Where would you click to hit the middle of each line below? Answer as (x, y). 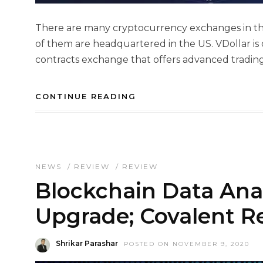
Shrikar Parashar (87, 244)
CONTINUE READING (86, 97)
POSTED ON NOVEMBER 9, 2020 (187, 244)
